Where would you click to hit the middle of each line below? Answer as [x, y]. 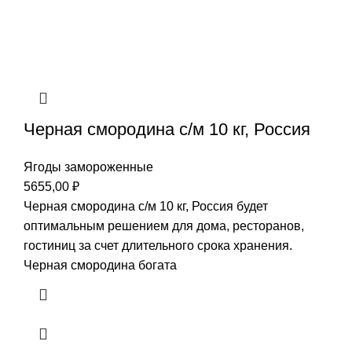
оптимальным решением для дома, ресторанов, [164, 226]
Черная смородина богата [100, 266]
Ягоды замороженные [88, 167]
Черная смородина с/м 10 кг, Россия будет [146, 207]
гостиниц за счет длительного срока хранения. [158, 246]
